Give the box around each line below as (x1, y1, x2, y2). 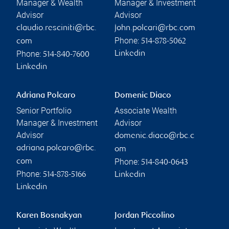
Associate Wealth (114, 105, 177, 116)
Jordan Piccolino (114, 211, 175, 220)
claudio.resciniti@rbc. (16, 24, 97, 33)
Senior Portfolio (16, 105, 72, 116)
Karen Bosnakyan (16, 211, 82, 220)
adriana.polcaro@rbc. (16, 144, 96, 153)
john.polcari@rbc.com (114, 24, 195, 33)
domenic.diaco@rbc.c (114, 131, 194, 141)
